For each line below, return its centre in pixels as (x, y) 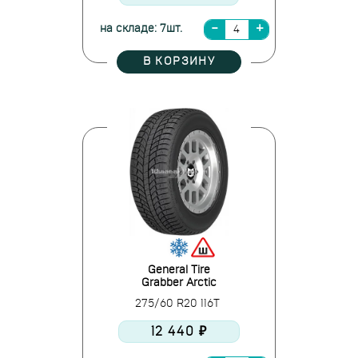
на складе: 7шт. (141, 29)
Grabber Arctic (179, 283)
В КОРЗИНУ (179, 62)
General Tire (179, 270)
